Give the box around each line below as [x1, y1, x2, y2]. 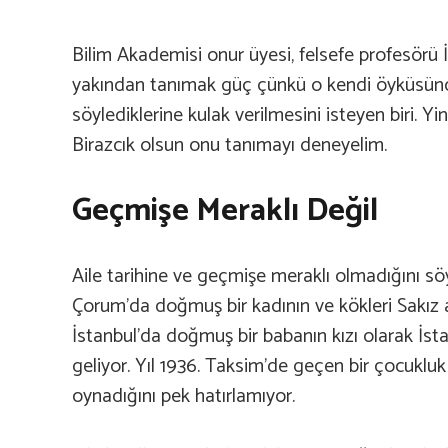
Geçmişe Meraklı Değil [72, 184, 378, 237]
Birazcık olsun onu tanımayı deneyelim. [72, 128, 387, 162]
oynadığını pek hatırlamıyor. [72, 379, 295, 413]
